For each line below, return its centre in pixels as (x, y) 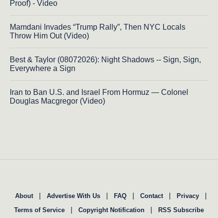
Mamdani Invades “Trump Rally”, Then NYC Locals (98, 27)
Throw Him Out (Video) (49, 36)
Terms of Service (39, 210)
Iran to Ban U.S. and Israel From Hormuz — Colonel (99, 92)
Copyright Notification (111, 210)
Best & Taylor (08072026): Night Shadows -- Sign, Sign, (105, 59)
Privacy (188, 196)
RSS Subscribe (181, 210)
